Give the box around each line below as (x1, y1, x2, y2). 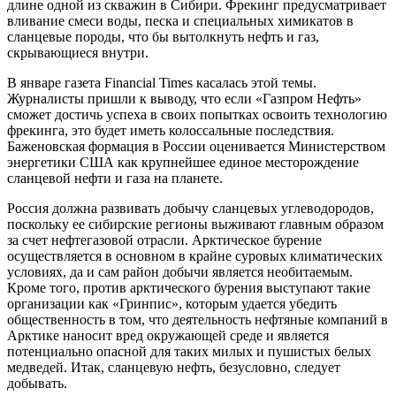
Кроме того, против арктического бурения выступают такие (7, 279, 370, 295)
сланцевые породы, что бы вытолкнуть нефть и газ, (7, 28, 319, 44)
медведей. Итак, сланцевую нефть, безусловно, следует (7, 359, 340, 375)
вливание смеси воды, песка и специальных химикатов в (7, 12, 354, 28)
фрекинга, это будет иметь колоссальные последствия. (7, 122, 334, 138)
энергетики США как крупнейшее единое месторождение (7, 154, 359, 170)
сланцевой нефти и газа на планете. (7, 170, 223, 186)
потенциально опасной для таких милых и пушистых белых (7, 343, 371, 359)
